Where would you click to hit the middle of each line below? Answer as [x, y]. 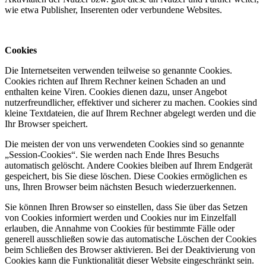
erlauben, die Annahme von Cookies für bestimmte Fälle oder [120, 229]
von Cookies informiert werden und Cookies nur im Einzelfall [121, 218]
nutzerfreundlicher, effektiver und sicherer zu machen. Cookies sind [131, 103]
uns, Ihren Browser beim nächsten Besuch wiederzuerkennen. [121, 187]
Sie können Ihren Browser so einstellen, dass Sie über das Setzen [126, 207]
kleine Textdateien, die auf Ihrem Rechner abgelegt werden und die [130, 113]
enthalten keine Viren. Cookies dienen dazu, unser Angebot [116, 92]
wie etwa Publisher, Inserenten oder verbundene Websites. [113, 10]
